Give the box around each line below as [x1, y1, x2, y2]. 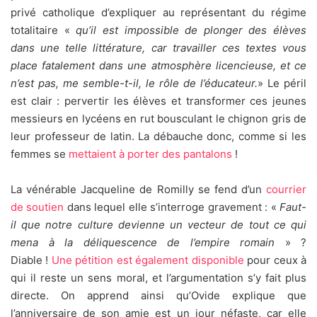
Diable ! [11, 253, 52, 267]
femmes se [11, 147, 69, 161]
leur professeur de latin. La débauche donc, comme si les [11, 129, 306, 144]
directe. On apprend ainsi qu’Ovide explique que [11, 289, 306, 303]
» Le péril [258, 76, 306, 91]
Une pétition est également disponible [51, 253, 244, 267]
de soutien [11, 200, 64, 214]
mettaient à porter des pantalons [69, 147, 232, 161]
